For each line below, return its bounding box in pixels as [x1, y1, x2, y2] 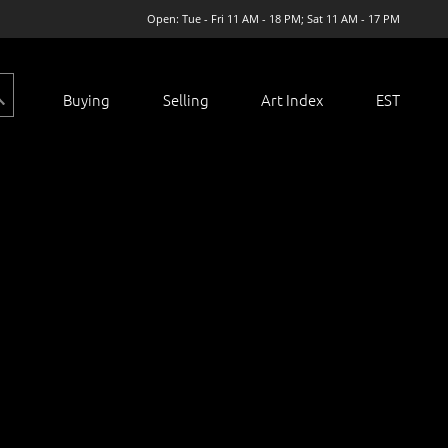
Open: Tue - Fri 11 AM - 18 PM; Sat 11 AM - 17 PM [147, 11, 400, 27]
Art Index [261, 88, 324, 110]
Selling [162, 88, 209, 110]
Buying [63, 88, 111, 110]
